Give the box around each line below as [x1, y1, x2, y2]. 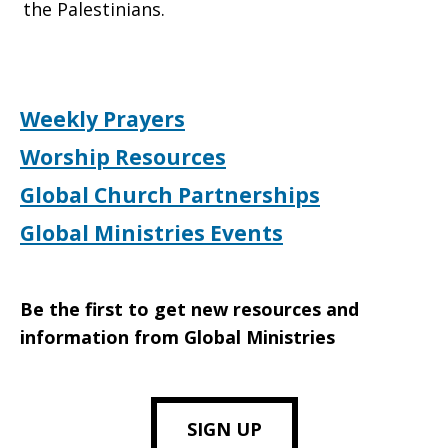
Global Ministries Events [20, 219, 283, 247]
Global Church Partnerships [20, 181, 320, 209]
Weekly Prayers [20, 105, 185, 133]
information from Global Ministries [20, 325, 335, 349]
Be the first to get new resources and [20, 297, 359, 321]
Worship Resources [20, 143, 226, 171]
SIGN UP [186, 417, 262, 441]
